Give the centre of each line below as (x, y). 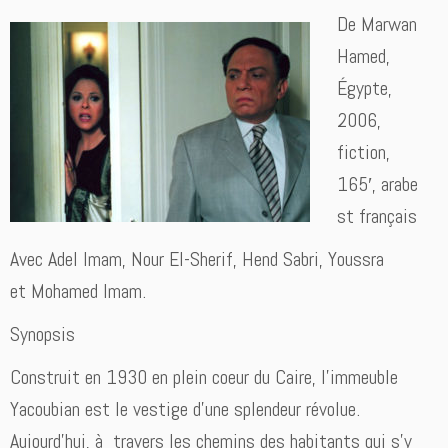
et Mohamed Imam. (78, 291)
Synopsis (42, 334)
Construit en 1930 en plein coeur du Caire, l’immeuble (204, 377)
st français (377, 216)
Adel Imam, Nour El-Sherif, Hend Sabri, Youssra (216, 259)
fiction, (364, 152)
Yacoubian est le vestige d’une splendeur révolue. (185, 409)
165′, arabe (378, 184)
